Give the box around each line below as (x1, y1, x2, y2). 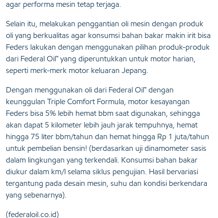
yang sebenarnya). (6, 190, 67, 200)
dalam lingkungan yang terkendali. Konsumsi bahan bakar (6, 155, 198, 165)
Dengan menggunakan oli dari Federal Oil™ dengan (6, 85, 174, 95)
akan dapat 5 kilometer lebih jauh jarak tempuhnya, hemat (6, 120, 198, 130)
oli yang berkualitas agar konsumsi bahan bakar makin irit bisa (6, 31, 211, 40)
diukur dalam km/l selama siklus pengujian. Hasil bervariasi (6, 167, 198, 177)
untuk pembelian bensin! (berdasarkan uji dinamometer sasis (6, 144, 206, 153)
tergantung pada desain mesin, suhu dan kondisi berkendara (6, 179, 207, 188)
